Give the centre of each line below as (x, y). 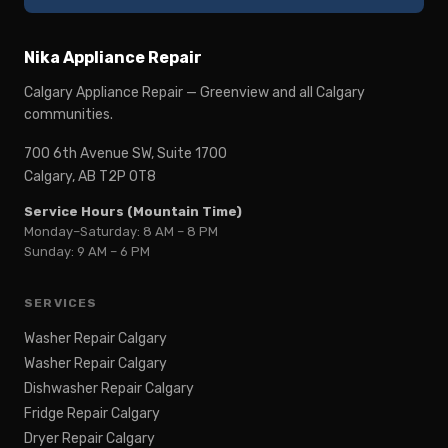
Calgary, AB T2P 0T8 (90, 177)
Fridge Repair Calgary (92, 414)
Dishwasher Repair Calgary (109, 389)
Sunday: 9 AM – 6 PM (87, 252)
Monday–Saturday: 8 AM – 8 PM (121, 232)
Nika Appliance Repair (113, 58)
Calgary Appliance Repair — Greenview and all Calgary (194, 93)
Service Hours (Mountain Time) (133, 212)
